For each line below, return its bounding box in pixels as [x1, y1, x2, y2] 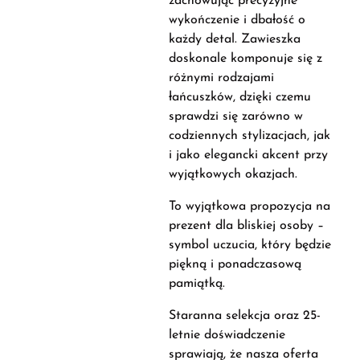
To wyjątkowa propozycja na [168, 200, 330, 213]
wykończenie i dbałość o [168, 14, 305, 27]
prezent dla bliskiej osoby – [168, 219, 324, 232]
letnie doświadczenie [168, 329, 285, 342]
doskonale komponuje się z [168, 52, 322, 65]
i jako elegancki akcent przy [168, 149, 328, 162]
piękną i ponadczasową [168, 258, 301, 271]
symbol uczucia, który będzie [168, 239, 331, 252]
